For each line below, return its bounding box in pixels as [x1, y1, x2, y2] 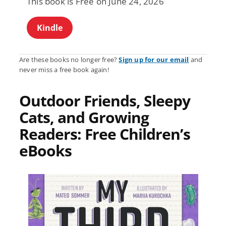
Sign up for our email [119, 54, 189, 64]
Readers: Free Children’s [19, 123, 190, 144]
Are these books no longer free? [19, 54, 119, 64]
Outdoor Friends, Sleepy [19, 90, 190, 111]
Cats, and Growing [19, 106, 149, 128]
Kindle [37, 22, 63, 33]
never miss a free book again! [19, 65, 109, 74]
